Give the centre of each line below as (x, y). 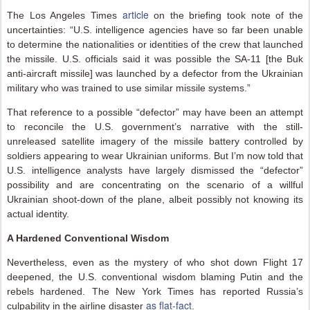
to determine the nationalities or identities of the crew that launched (155, 44)
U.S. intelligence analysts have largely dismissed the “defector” (155, 170)
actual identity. (38, 214)
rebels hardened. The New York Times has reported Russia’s (155, 291)
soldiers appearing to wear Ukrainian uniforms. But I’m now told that (155, 156)
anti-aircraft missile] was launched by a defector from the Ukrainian (155, 73)
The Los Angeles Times (65, 15)
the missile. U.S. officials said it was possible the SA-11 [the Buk (155, 59)
